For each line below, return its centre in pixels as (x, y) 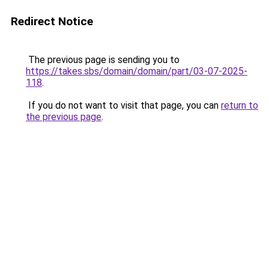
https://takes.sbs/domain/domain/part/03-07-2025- (137, 71)
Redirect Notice (52, 21)
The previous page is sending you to (103, 60)
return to (240, 105)
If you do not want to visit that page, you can (123, 105)
